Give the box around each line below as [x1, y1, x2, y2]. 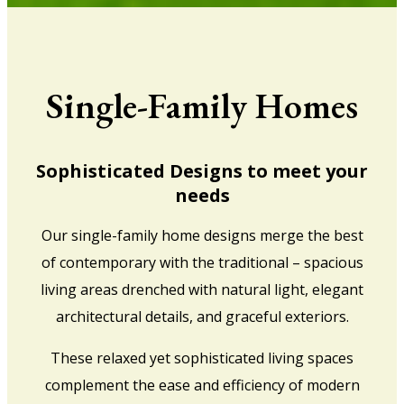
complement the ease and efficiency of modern [44, 375, 360, 396]
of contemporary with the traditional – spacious [41, 252, 363, 273]
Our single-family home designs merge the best [41, 225, 363, 246]
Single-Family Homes [46, 81, 358, 129]
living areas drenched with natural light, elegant [41, 280, 363, 300]
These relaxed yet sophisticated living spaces [50, 348, 353, 369]
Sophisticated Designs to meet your [36, 158, 368, 183]
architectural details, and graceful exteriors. [55, 307, 349, 327]
